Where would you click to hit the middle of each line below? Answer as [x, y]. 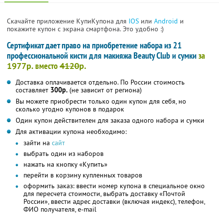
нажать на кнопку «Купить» [66, 164]
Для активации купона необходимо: [71, 131]
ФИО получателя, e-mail [60, 209]
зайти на [38, 142]
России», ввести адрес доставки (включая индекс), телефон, [114, 201]
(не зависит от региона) [105, 90]
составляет [33, 90]
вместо [46, 66]
